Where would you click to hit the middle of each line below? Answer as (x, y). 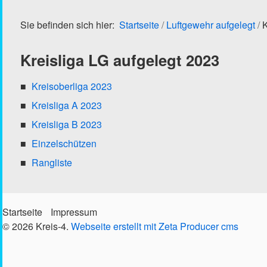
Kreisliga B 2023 (67, 124)
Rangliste (52, 162)
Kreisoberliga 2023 (72, 86)
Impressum (74, 212)
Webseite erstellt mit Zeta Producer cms (155, 226)
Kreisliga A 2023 (67, 105)
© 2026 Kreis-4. (37, 226)
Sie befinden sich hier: (70, 25)
